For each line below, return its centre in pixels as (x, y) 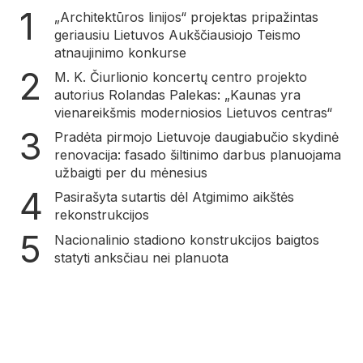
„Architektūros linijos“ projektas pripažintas (186, 17)
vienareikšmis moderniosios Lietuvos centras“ (193, 112)
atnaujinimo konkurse (120, 52)
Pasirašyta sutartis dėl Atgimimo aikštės (174, 196)
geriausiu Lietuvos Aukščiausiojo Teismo (177, 34)
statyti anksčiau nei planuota (141, 257)
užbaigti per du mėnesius (131, 172)
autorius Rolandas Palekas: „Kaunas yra (177, 94)
